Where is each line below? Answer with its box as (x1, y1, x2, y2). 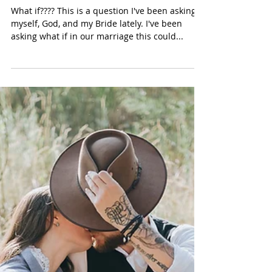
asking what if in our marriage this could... (11, 176, 183, 188)
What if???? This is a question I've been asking (11, 151, 57, 162)
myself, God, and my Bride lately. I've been (11, 163, 146, 175)
